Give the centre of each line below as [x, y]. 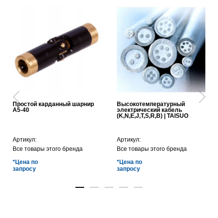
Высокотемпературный [151, 104]
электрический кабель [149, 110]
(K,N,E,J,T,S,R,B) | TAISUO [153, 116]
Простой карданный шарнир [53, 104]
